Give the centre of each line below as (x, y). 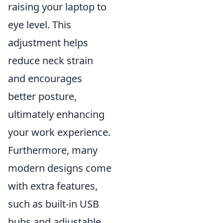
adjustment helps (48, 43)
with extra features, (53, 186)
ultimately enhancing (56, 114)
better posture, (42, 96)
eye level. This (40, 25)
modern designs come (60, 168)
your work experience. (59, 132)
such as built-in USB (54, 204)
